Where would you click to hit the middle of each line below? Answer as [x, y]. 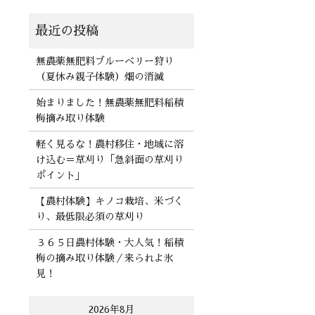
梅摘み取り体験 [70, 118]
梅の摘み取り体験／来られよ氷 [104, 258]
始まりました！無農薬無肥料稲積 [109, 103]
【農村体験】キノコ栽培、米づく [109, 201]
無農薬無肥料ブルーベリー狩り [104, 62]
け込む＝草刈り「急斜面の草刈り [109, 160]
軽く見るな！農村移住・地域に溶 [109, 144]
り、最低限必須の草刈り [90, 217]
